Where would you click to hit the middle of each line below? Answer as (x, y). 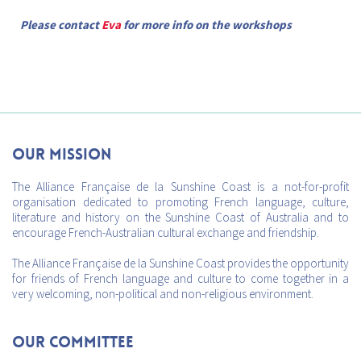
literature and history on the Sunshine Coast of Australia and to (180, 217)
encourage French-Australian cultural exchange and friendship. (166, 232)
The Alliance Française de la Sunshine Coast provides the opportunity (180, 263)
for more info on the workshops (206, 24)
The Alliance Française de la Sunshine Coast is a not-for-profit (180, 186)
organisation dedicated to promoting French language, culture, (180, 201)
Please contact (61, 24)
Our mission (62, 154)
